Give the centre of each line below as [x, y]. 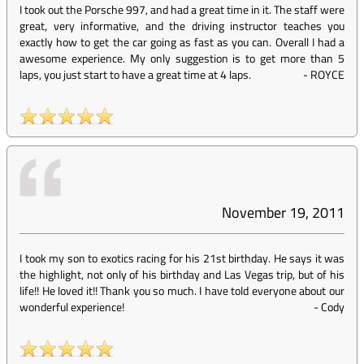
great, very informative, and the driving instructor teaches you [182, 26]
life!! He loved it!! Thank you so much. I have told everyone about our [182, 290]
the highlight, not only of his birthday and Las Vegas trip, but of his [182, 274]
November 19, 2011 [283, 212]
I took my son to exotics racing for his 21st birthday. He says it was [182, 258]
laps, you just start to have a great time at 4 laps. [135, 74]
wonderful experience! [72, 307]
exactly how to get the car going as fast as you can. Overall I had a [182, 42]
